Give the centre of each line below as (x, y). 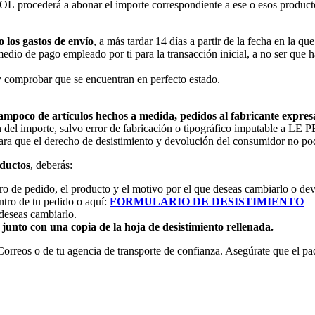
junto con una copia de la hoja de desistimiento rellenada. (138, 226)
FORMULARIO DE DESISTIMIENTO (207, 201)
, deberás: (51, 165)
